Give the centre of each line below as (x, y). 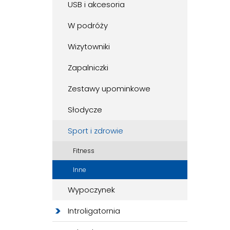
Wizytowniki (89, 47)
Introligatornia (94, 211)
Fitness (84, 151)
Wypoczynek (91, 190)
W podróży (88, 26)
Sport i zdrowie (95, 131)
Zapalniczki (88, 68)
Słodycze (85, 110)
